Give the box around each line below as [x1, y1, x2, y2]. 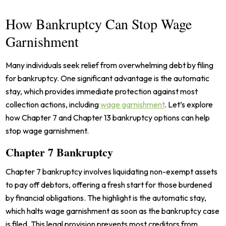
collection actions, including [6, 99, 101, 110]
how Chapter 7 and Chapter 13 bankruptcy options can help [6, 112, 210, 123]
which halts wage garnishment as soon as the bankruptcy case [6, 206, 220, 216]
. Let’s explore [164, 99, 213, 110]
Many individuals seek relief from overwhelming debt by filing [6, 60, 214, 71]
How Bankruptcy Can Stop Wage [6, 14, 192, 34]
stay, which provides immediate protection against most [6, 86, 198, 97]
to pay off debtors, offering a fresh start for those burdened [6, 180, 212, 190]
